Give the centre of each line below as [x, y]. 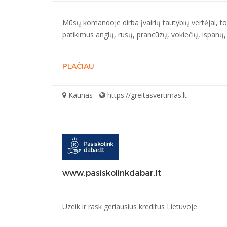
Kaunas [80, 95]
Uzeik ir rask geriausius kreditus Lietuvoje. [130, 206]
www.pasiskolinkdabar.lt [112, 173]
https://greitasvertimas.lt [146, 95]
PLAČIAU [78, 66]
